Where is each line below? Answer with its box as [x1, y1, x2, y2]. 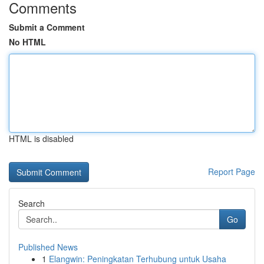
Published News [18, 241, 78, 253]
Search [18, 197, 45, 209]
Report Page [208, 166, 255, 177]
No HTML [9, 36, 46, 48]
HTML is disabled [9, 133, 74, 144]
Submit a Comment [9, 21, 85, 33]
